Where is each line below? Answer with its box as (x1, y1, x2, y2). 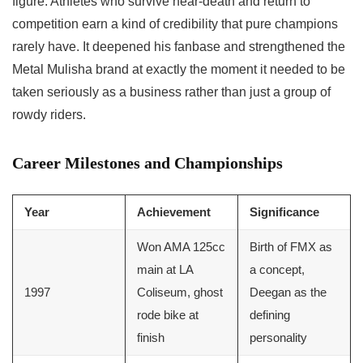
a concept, (250, 263, 305, 277)
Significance (250, 205, 319, 220)
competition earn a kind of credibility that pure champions (12, 17, 338, 32)
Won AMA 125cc (137, 240, 225, 254)
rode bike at (137, 308, 199, 322)
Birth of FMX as (250, 240, 332, 254)
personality (250, 331, 307, 345)
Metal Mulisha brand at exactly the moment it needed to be (12, 62, 345, 77)
